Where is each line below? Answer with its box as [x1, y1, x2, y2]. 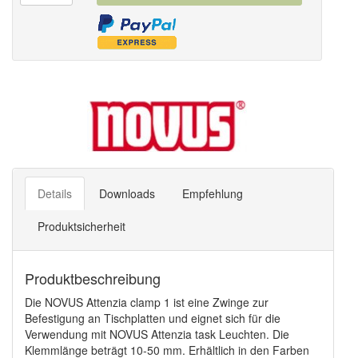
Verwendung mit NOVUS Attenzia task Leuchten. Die [25, 326, 289, 342]
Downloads [99, 185, 155, 201]
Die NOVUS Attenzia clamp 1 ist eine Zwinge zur [25, 294, 268, 310]
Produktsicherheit [38, 218, 125, 234]
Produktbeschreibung [25, 268, 161, 288]
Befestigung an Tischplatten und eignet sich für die [25, 310, 280, 326]
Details [38, 185, 72, 201]
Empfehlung [182, 185, 243, 201]
